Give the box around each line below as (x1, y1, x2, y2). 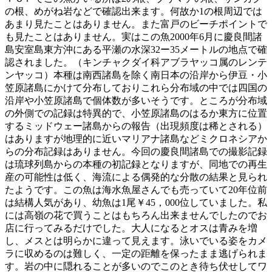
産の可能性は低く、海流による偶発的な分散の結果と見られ (5, 172, 267, 183)
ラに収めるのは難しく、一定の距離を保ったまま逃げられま (5, 248, 267, 259)
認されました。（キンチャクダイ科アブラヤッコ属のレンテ (5, 57, 267, 68)
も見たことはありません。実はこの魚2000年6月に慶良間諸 (5, 32, 262, 42)
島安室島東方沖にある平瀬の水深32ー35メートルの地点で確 (5, 44, 267, 55)
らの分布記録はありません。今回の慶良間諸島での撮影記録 (5, 146, 267, 157)
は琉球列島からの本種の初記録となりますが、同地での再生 (5, 159, 267, 170)
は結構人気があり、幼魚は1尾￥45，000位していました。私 (5, 197, 267, 208)
